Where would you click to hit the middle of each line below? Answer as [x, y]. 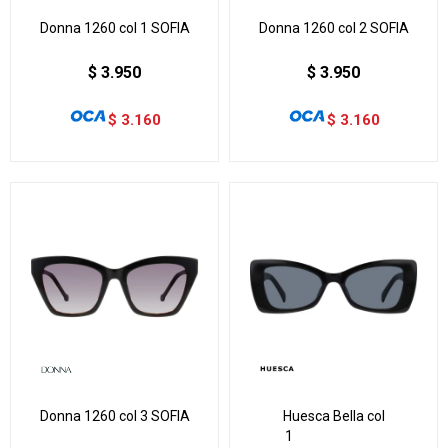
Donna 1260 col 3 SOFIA [114, 415]
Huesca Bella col [333, 415]
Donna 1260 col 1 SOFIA [114, 27]
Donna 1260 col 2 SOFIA [333, 27]
